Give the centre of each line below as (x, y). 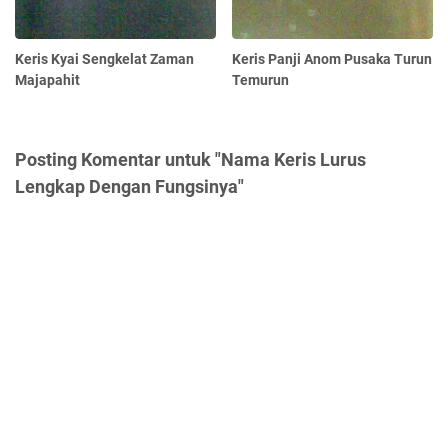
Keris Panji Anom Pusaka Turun (332, 59)
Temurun (261, 80)
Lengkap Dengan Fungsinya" (129, 187)
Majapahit (47, 80)
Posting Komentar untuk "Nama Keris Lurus (190, 160)
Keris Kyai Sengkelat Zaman (104, 59)
